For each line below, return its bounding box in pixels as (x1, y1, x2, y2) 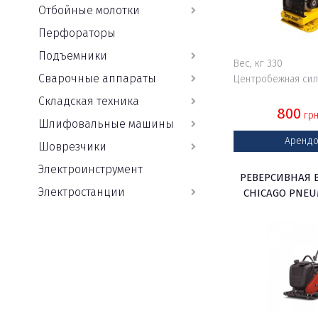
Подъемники (38, 49, 107, 62)
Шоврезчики (38, 140, 106, 153)
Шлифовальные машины (38, 117, 174, 131)
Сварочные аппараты (38, 72, 156, 85)
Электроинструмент (38, 163, 143, 176)
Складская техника (38, 94, 139, 108)
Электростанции (38, 185, 125, 199)
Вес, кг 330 (233, 57, 283, 70)
